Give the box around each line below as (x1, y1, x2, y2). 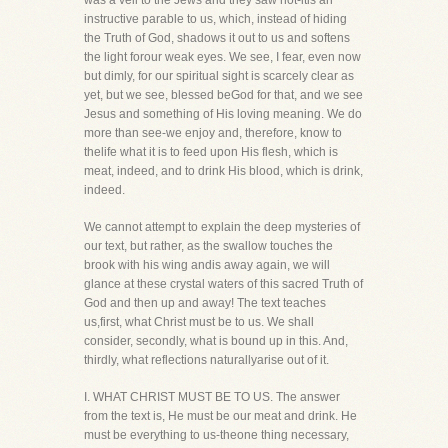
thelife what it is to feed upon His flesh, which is (84, 145, 338, 159)
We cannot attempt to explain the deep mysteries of (84, 220, 360, 234)
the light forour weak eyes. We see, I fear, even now (84, 50, 361, 64)
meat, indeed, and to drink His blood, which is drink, (84, 164, 363, 178)
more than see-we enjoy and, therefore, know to (84, 126, 342, 140)
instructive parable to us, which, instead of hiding (84, 12, 347, 26)
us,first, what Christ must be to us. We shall (84, 315, 314, 329)
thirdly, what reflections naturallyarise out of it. (84, 353, 329, 367)
